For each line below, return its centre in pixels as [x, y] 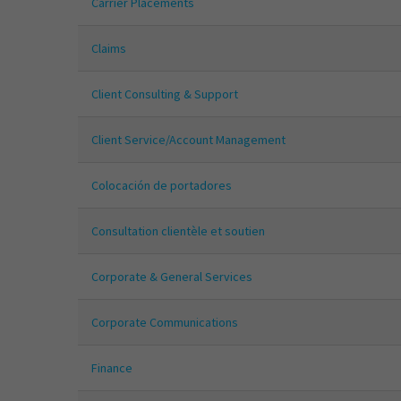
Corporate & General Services [172, 277]
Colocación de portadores [162, 186]
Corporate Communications [165, 323]
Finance [112, 368]
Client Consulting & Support [165, 94]
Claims [109, 49]
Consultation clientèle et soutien [178, 231]
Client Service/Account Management [188, 140]
